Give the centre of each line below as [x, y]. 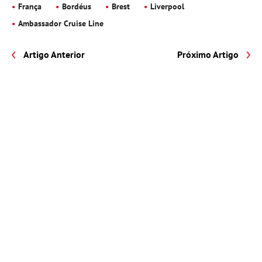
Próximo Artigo [208, 54]
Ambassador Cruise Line [61, 23]
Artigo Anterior [54, 54]
